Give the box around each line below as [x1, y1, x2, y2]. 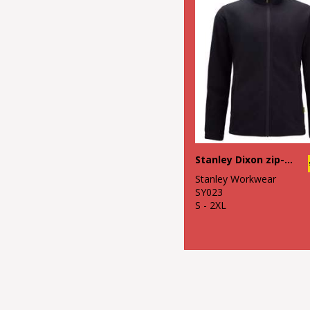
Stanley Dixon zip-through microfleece [284, 152, 293, 166]
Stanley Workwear [195, 172, 276, 185]
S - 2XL [195, 198, 226, 212]
